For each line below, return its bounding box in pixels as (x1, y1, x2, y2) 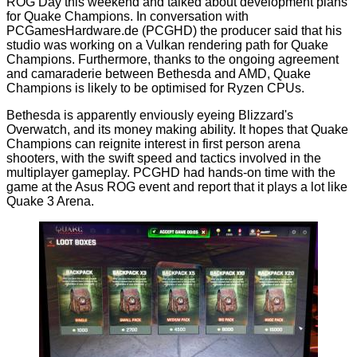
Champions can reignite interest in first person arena (6, 137, 300, 151)
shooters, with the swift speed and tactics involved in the (6, 151, 321, 166)
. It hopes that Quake (233, 123, 348, 137)
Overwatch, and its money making (6, 123, 200, 137)
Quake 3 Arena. (6, 194, 94, 209)
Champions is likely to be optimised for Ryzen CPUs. (6, 81, 304, 96)
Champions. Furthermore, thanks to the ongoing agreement (6, 53, 339, 67)
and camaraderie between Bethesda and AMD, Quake (6, 67, 311, 81)
